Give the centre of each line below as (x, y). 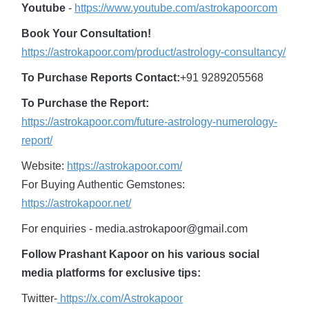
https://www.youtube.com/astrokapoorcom (176, 8)
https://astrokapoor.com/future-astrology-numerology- (149, 122)
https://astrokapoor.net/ (76, 203)
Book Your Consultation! (86, 33)
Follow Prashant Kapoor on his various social (140, 254)
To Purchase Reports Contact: (101, 78)
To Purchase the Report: (85, 103)
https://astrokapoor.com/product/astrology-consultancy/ (153, 52)
